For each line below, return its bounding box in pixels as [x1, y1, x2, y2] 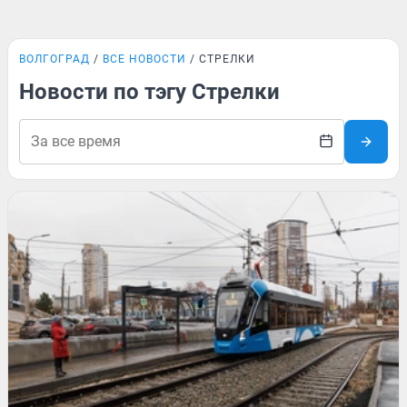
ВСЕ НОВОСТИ [103, 53, 186, 65]
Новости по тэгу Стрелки [19, 79, 280, 104]
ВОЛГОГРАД [19, 53, 90, 65]
